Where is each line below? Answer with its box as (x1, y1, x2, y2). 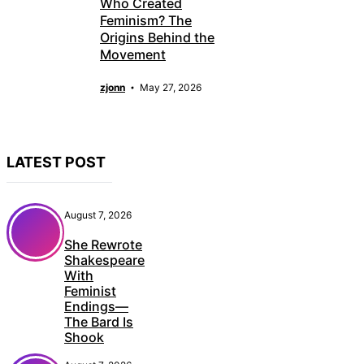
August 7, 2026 (64, 208, 132, 221)
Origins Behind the (100, 28, 214, 45)
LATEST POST (6, 153, 106, 171)
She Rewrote (64, 236, 142, 253)
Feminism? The (100, 11, 192, 28)
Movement (100, 45, 166, 63)
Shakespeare (64, 251, 145, 268)
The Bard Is (64, 313, 133, 330)
